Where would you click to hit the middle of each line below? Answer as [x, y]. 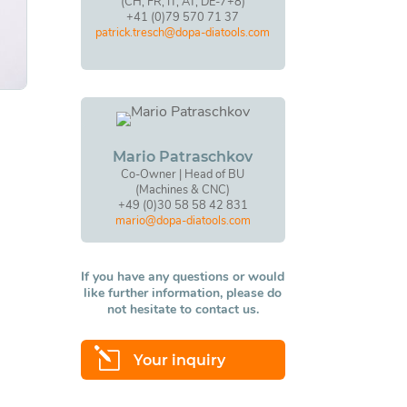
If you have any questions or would [183, 277]
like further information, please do [183, 293]
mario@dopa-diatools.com [183, 220]
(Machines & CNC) [183, 189]
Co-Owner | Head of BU [183, 174]
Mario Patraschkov [183, 156]
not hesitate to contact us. [183, 310]
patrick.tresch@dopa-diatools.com [183, 33]
